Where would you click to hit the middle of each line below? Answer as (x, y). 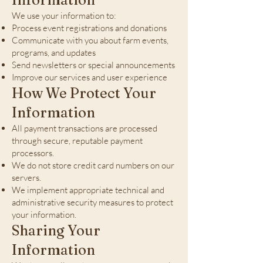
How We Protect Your (84, 93)
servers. (26, 178)
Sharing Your (56, 230)
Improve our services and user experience (90, 77)
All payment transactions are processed (85, 128)
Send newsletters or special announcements (93, 65)
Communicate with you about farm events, (90, 40)
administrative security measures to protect (92, 202)
